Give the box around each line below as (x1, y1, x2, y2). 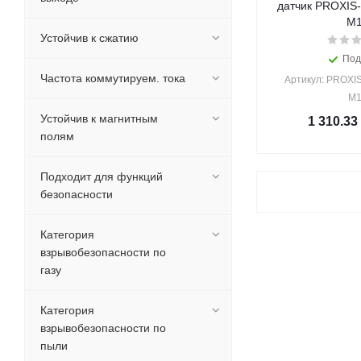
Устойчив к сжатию (40, 31, 139, 44)
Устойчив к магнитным (40, 112, 158, 125)
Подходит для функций (40, 170, 163, 183)
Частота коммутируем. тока (40, 72, 185, 85)
